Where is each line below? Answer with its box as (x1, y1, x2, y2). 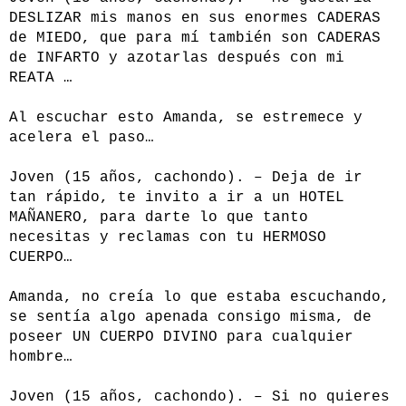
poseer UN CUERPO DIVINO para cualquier (9, 329, 353, 346)
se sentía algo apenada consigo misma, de (9, 309, 372, 326)
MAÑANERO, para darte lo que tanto (9, 209, 308, 227)
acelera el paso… (9, 130, 154, 147)
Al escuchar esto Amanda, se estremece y (9, 110, 362, 127)
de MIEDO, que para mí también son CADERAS (9, 30, 381, 47)
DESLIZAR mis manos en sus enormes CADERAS (9, 10, 381, 27)
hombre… (9, 349, 72, 366)
